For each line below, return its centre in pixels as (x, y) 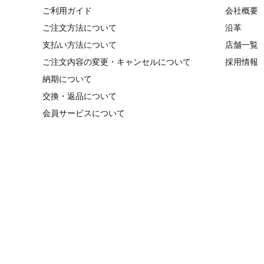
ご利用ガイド (67, 11)
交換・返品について (80, 96)
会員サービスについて (84, 113)
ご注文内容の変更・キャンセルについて (117, 62)
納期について (67, 79)
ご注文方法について (80, 28)
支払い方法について (80, 45)
